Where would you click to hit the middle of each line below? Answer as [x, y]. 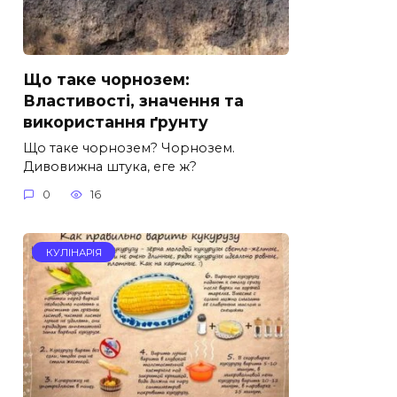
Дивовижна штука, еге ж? [110, 166]
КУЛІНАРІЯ [74, 252]
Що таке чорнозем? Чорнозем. [129, 148]
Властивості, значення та [133, 100]
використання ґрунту [116, 121]
